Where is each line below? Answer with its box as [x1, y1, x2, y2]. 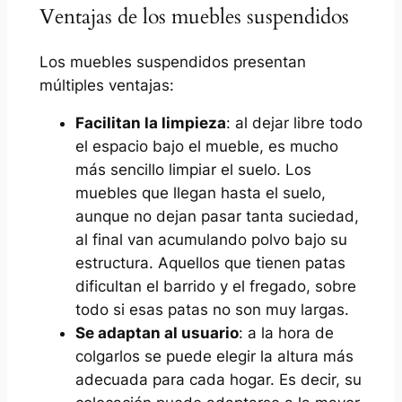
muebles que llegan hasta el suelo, [74, 184, 326, 203]
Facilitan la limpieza [74, 114, 226, 133]
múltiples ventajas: [39, 75, 174, 94]
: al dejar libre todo [225, 114, 363, 133]
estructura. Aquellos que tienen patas [74, 254, 345, 273]
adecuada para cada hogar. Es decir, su [74, 371, 362, 389]
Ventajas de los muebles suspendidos [39, 3, 349, 31]
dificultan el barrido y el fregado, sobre [74, 277, 356, 296]
